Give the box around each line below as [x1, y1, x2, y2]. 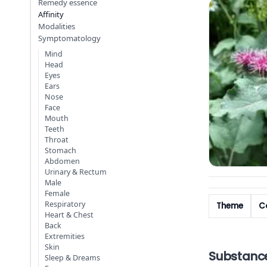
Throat [45, 134, 69, 145]
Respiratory [45, 198, 85, 209]
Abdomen [45, 156, 80, 166]
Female [45, 188, 70, 198]
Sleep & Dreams [45, 252, 100, 263]
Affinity [38, 8, 64, 20]
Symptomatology [38, 32, 101, 44]
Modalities [38, 20, 75, 32]
